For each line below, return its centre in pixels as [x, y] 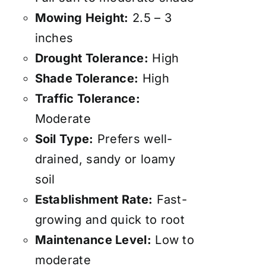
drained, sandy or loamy [105, 159]
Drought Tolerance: [91, 58]
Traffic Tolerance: [87, 99]
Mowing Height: [82, 18]
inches [54, 38]
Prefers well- [133, 139]
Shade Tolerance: [87, 79]
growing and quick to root [110, 220]
